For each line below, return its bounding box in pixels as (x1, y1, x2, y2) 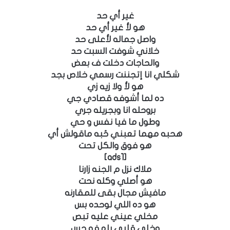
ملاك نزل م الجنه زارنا (79, 165, 151, 174)
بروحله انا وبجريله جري (74, 106, 156, 114)
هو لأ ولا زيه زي (87, 82, 143, 91)
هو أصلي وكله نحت (78, 177, 152, 185)
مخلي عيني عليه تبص (72, 212, 158, 221)
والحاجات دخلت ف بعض (71, 59, 159, 67)
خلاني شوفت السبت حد (71, 47, 159, 55)
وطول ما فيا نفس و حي (70, 118, 160, 126)
